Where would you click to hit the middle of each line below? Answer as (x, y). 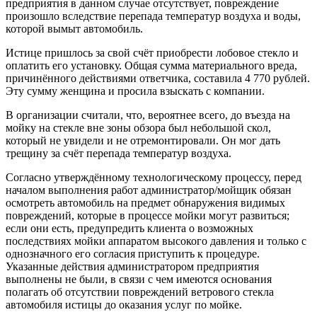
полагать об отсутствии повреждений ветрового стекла (140, 292)
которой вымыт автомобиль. (74, 28)
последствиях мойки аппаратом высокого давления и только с (156, 241)
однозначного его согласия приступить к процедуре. (133, 253)
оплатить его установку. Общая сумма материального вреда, (151, 65)
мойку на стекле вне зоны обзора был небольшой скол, (138, 127)
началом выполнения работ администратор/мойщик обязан (149, 190)
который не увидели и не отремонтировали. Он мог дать (143, 140)
